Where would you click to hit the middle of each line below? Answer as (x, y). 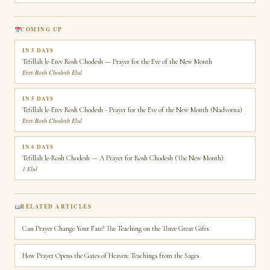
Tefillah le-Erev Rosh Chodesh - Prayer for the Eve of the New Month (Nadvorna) (132, 110)
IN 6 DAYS (38, 147)
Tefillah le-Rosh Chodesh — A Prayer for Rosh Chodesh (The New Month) (123, 158)
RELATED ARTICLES (56, 206)
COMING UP (42, 29)
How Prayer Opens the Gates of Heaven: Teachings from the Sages (111, 256)
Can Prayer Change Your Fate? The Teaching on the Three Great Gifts (115, 228)
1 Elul (30, 169)
